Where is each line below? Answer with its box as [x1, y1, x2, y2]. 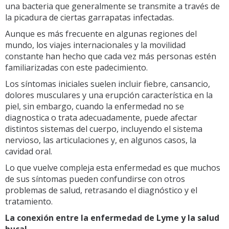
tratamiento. [5, 195, 53, 207]
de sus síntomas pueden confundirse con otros [5, 173, 185, 185]
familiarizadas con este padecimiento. [5, 61, 148, 73]
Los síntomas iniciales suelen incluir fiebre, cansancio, [5, 78, 210, 89]
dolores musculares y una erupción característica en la [5, 89, 213, 101]
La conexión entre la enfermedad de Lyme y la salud [5, 212, 219, 223]
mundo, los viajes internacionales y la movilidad [5, 39, 186, 51]
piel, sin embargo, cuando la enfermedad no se [5, 100, 184, 112]
